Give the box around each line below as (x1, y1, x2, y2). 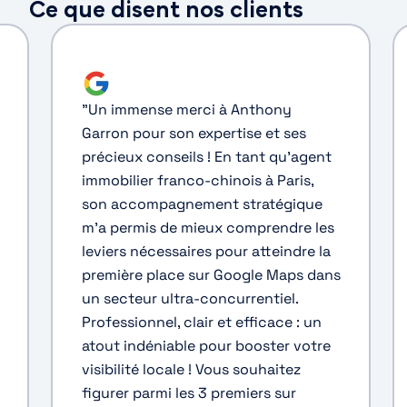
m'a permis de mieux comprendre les (81, 217, 334, 237)
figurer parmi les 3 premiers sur (81, 382, 296, 402)
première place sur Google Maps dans (81, 264, 341, 284)
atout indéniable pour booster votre (81, 335, 331, 355)
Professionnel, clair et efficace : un (81, 312, 322, 332)
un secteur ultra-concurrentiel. (81, 288, 298, 308)
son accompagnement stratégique (81, 194, 323, 213)
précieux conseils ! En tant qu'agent (81, 146, 332, 166)
